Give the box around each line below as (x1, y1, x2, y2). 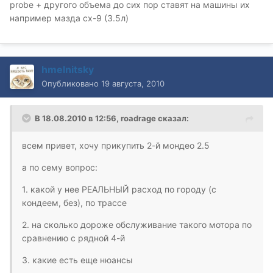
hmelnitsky (41, 63, 94, 76)
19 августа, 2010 (101, 79, 165, 89)
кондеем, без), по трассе (22, 197, 127, 208)
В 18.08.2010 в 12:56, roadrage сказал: (35, 113, 189, 124)
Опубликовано (41, 79, 101, 89)
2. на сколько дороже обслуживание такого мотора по (22, 219, 252, 230)
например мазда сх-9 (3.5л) (10, 13, 129, 24)
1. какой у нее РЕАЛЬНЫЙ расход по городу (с (22, 184, 216, 195)
